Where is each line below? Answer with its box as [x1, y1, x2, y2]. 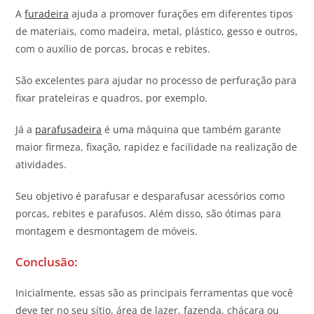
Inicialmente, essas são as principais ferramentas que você [15, 285, 294, 299]
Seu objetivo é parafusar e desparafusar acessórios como [15, 189, 285, 203]
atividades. [15, 157, 67, 171]
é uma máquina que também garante [102, 122, 282, 136]
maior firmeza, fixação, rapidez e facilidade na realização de [15, 139, 298, 153]
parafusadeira [35, 122, 102, 136]
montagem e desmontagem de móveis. [15, 224, 198, 238]
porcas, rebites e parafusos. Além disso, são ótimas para [15, 206, 282, 220]
